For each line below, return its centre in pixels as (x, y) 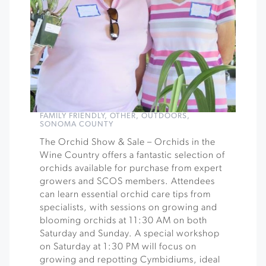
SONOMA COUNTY (77, 124)
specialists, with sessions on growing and (129, 208)
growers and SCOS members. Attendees (127, 182)
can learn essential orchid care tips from (125, 195)
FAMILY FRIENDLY (72, 116)
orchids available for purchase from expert (131, 169)
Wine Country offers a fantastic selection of (132, 156)
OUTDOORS (164, 116)
